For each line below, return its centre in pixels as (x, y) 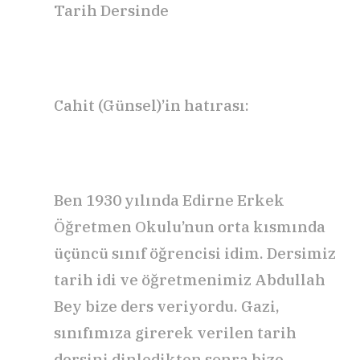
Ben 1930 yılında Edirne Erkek (169, 200)
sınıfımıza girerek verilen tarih (175, 332)
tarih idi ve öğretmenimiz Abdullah (190, 279)
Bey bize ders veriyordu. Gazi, (167, 306)
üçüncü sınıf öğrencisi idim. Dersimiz (195, 253)
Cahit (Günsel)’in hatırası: (151, 105)
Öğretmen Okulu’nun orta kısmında (190, 226)
